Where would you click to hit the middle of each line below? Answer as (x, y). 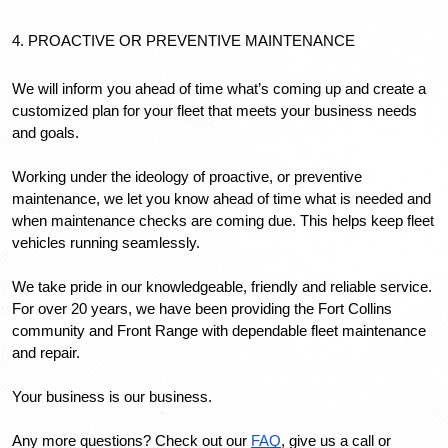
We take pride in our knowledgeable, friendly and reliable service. (222, 286)
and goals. (45, 132)
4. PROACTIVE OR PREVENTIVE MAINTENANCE (183, 40)
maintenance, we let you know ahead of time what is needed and (221, 198)
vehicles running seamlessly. (106, 242)
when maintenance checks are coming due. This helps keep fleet (223, 220)
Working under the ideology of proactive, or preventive (187, 176)
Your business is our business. (114, 396)
